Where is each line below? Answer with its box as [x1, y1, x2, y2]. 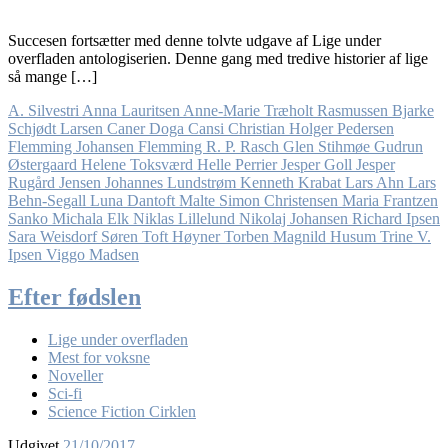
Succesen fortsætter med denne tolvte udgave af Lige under [8, 31, 381, 49]
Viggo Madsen [46, 245, 139, 263]
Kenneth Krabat [240, 173, 341, 191]
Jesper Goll [281, 155, 352, 173]
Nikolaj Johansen [239, 209, 348, 227]
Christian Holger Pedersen [228, 119, 394, 137]
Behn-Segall [8, 191, 86, 209]
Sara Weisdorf [8, 227, 97, 245]
